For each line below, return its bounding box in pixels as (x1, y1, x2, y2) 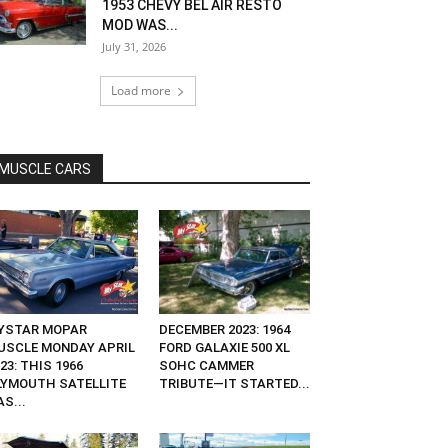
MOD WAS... (102, 17, 178, 33)
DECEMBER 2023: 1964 (158, 322, 290, 338)
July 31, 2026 (102, 39, 166, 54)
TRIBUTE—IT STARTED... (158, 376, 310, 392)
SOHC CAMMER (158, 358, 254, 374)
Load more (111, 82, 171, 99)
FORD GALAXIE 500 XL (158, 340, 290, 356)
